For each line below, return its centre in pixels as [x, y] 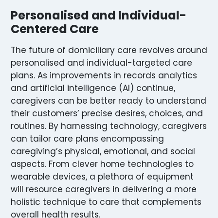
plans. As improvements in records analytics [104, 75]
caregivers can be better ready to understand [109, 100]
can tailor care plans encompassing [87, 138]
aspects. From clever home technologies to [102, 164]
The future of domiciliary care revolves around [109, 50]
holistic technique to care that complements [106, 202]
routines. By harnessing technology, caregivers [109, 126]
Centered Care [55, 29]
